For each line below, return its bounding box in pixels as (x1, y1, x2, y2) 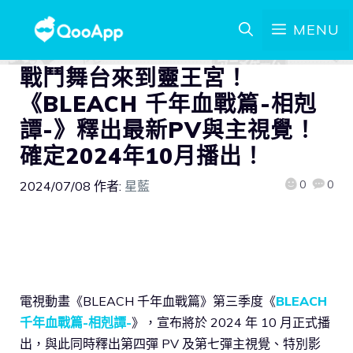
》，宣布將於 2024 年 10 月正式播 (132, 314, 330, 330)
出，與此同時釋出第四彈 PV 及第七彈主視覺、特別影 (20, 335, 321, 351)
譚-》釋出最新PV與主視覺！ (20, 116, 317, 143)
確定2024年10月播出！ (20, 142, 266, 169)
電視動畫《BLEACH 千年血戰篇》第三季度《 (20, 292, 276, 309)
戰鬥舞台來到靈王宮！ (20, 64, 249, 91)
